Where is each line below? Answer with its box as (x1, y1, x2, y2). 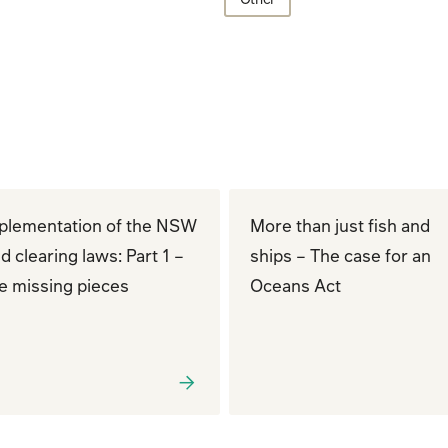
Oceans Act (249, 272, 341, 297)
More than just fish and (249, 212, 430, 237)
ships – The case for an (249, 242, 431, 267)
